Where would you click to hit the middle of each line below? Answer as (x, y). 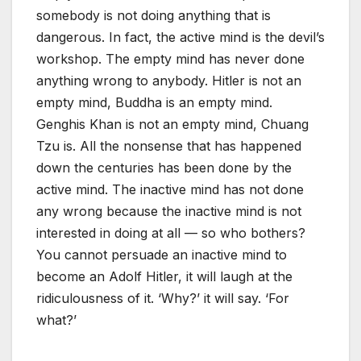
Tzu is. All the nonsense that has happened (169, 146)
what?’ (56, 320)
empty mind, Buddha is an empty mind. (154, 103)
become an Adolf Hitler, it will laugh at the (164, 277)
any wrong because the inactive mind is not (169, 212)
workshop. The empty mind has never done (170, 59)
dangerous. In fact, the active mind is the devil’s (180, 37)
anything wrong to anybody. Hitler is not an (169, 81)
